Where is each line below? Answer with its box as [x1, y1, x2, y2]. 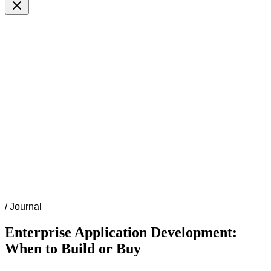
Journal [10, 201, 42, 212]
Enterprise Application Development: [5, 224, 237, 240]
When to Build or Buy [5, 240, 141, 256]
